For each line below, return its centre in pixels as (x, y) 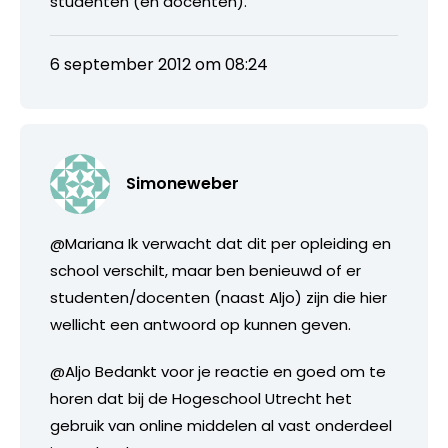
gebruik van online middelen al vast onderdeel (221, 426)
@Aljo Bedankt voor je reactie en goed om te (218, 372)
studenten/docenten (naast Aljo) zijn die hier (218, 298)
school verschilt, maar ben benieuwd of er (205, 271)
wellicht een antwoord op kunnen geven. (200, 325)
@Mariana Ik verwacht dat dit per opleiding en (220, 244)
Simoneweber (182, 184)
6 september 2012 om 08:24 (159, 65)
